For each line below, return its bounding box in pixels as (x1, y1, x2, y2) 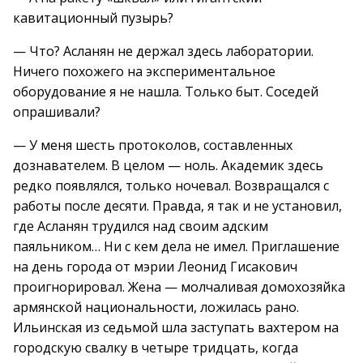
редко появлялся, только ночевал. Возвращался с (13, 177, 329, 194)
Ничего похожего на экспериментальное (13, 62, 275, 80)
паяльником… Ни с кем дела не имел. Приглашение (13, 237, 340, 255)
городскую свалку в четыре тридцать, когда (13, 339, 298, 357)
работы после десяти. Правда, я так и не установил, (13, 197, 342, 215)
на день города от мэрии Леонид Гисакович (13, 258, 297, 275)
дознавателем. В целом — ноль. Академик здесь (13, 156, 323, 174)
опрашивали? (13, 103, 100, 121)
